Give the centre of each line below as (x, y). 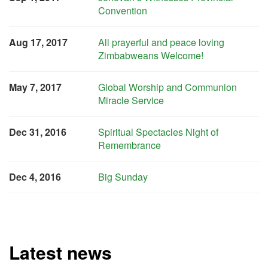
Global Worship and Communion (168, 87)
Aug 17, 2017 (38, 42)
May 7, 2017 (35, 87)
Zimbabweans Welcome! (151, 55)
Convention (123, 10)
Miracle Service (131, 100)
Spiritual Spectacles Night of (159, 132)
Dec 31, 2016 (38, 132)
